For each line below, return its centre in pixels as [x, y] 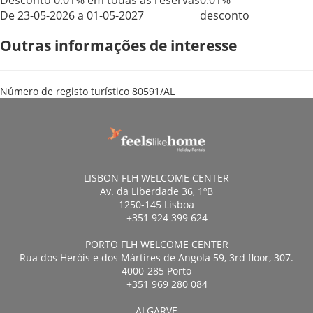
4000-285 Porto [156, 270]
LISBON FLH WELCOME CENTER [156, 177]
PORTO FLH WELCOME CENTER [156, 244]
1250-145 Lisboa [156, 204]
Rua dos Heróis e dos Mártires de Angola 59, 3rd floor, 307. [156, 257]
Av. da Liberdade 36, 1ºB [156, 191]
